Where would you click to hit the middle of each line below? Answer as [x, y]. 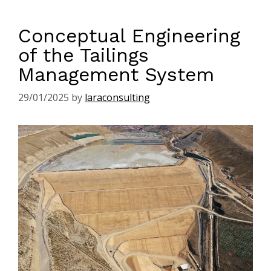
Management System [116, 75]
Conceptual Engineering [129, 36]
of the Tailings [83, 55]
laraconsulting [117, 98]
